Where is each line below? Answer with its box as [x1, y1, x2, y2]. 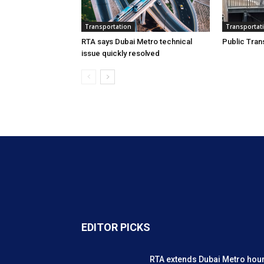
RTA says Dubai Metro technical [81, 37, 192, 46]
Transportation [85, 22, 131, 31]
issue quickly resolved [81, 49, 160, 58]
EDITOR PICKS [81, 221, 150, 233]
